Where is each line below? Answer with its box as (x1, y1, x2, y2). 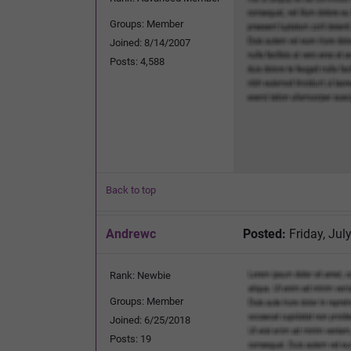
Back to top (106, 183, 156, 196)
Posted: (243, 226, 286, 241)
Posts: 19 (110, 332, 151, 345)
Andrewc (106, 226, 156, 241)
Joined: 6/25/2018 (110, 313, 190, 326)
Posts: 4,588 (110, 55, 165, 67)
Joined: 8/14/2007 (110, 36, 190, 49)
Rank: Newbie (110, 269, 171, 281)
